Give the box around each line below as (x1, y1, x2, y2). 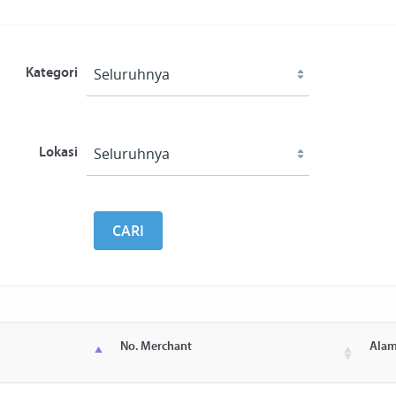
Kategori (25, 66, 78, 80)
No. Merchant (120, 341, 192, 353)
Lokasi (38, 146, 78, 160)
